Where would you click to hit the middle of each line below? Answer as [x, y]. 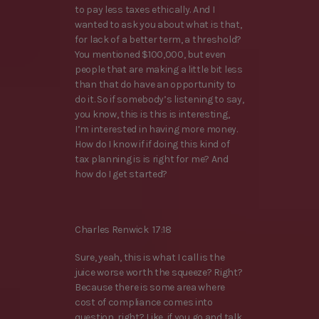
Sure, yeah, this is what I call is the [150, 258]
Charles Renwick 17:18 [123, 230]
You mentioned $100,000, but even [151, 54]
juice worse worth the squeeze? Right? [159, 273]
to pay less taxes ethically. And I [145, 9]
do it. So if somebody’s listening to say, [159, 99]
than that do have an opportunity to [156, 84]
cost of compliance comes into [144, 303]
